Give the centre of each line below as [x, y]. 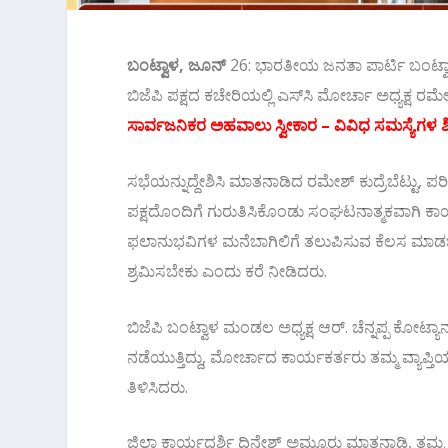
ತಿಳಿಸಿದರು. [158, 386]
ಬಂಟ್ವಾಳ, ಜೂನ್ [177, 65]
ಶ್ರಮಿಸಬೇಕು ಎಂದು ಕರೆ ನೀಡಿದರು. [227, 271]
